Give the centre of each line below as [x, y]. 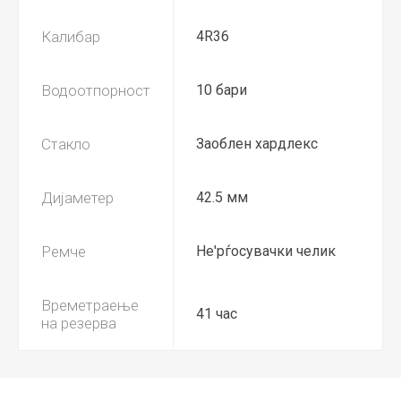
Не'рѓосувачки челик [266, 251]
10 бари [222, 90]
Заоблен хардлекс [257, 144]
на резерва [79, 323]
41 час [217, 314]
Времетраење [90, 305]
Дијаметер [77, 198]
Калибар [71, 37]
